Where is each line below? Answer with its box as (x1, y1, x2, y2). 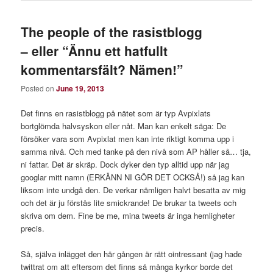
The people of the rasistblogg (21, 22, 203, 41)
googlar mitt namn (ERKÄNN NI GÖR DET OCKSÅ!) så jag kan (21, 171, 245, 183)
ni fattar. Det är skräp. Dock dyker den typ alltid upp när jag (21, 158, 230, 171)
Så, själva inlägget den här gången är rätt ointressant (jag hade (21, 248, 243, 260)
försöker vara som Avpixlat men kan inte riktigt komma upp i (21, 133, 235, 145)
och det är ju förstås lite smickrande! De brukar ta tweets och (21, 197, 237, 209)
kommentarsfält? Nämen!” (21, 60, 184, 79)
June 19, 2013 (56, 83, 105, 94)
